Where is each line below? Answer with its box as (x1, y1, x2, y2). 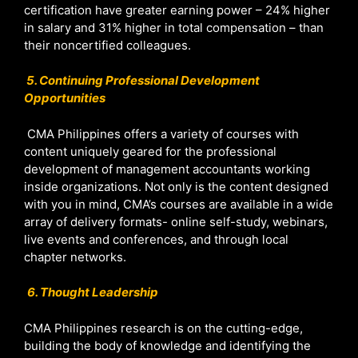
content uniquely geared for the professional (24, 143, 276, 159)
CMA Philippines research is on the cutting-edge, (24, 320, 303, 336)
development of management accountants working (24, 161, 310, 177)
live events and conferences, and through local (24, 231, 288, 247)
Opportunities (24, 90, 105, 106)
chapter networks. (24, 249, 126, 265)
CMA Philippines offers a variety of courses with (24, 125, 299, 141)
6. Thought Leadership (27, 284, 158, 300)
